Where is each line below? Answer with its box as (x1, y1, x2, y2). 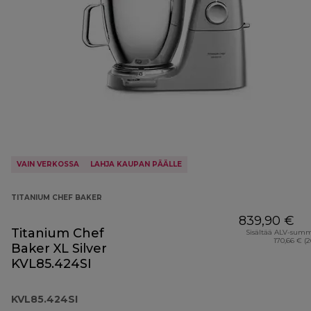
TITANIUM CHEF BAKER (11, 193, 102, 203)
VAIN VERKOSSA (17, 160, 79, 169)
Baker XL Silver (11, 241, 107, 257)
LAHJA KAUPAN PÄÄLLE (90, 160, 182, 169)
